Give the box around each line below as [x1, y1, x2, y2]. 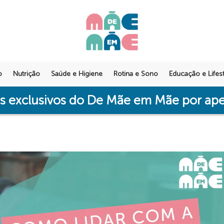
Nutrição [12, 69, 40, 78]
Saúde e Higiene [50, 69, 102, 78]
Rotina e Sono [113, 69, 158, 78]
